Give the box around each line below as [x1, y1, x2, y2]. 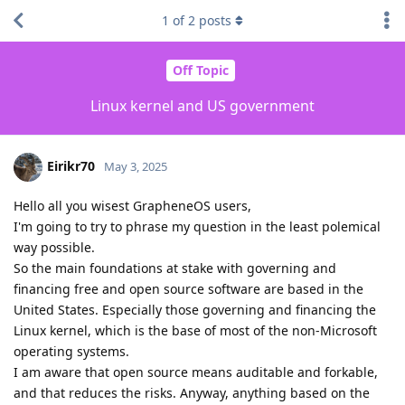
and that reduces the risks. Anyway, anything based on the [14, 383, 370, 401]
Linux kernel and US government [90, 95, 315, 116]
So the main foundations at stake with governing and [14, 259, 336, 277]
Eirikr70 [47, 156, 95, 174]
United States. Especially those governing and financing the [14, 300, 376, 318]
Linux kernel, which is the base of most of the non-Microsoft [14, 321, 377, 339]
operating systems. [14, 342, 129, 360]
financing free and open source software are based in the [14, 279, 363, 297]
